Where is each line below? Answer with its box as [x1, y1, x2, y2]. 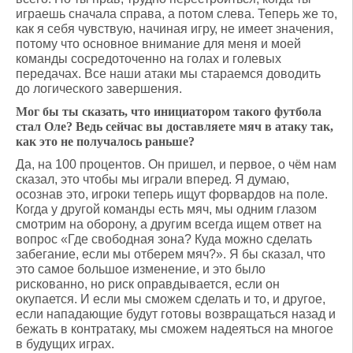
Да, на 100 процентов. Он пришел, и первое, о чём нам [16, 158, 336, 171]
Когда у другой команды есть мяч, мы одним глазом [16, 203, 317, 216]
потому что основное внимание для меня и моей [16, 37, 301, 50]
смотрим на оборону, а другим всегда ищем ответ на [16, 217, 321, 231]
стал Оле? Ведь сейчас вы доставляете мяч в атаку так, [16, 120, 333, 133]
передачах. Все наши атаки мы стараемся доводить [16, 67, 321, 80]
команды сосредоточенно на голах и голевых [16, 52, 281, 65]
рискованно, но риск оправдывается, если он [16, 277, 280, 291]
